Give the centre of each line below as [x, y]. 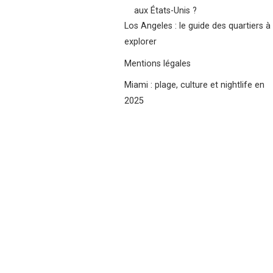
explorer [140, 41]
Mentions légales [158, 63]
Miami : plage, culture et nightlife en [194, 85]
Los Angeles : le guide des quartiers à [197, 26]
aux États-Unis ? [165, 10]
